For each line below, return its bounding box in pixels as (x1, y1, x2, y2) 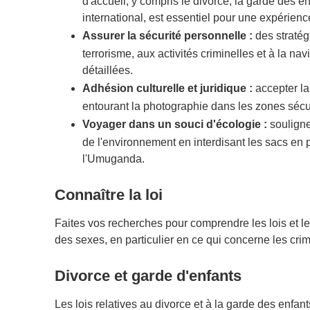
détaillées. (82, 64, 133, 76)
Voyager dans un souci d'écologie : (82, 118, 267, 130)
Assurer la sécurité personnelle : (82, 29, 253, 42)
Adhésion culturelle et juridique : (82, 82, 253, 94)
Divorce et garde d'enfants (54, 266, 241, 284)
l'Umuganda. (82, 152, 145, 165)
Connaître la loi (54, 185, 163, 203)
